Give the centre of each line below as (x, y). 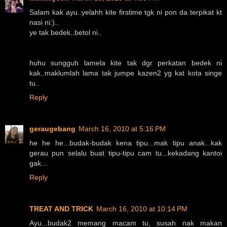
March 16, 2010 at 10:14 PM (142, 209)
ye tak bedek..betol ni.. (66, 32)
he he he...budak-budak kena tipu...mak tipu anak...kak (126, 143)
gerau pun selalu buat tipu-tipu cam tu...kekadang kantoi (126, 153)
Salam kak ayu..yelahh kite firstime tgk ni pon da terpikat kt (126, 12)
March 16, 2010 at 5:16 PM (122, 128)
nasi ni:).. (44, 22)
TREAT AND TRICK (61, 209)
